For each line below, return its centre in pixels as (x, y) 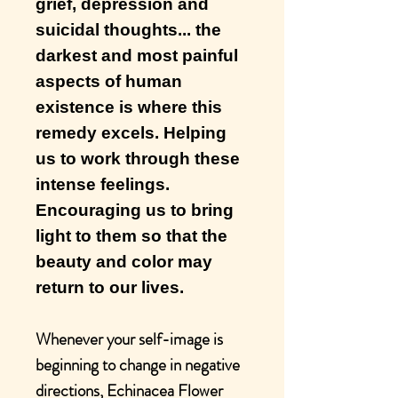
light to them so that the (131, 236)
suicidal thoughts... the (128, 30)
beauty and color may (124, 262)
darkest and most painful (137, 56)
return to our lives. (112, 287)
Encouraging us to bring (135, 210)
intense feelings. (103, 184)
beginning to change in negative (138, 365)
